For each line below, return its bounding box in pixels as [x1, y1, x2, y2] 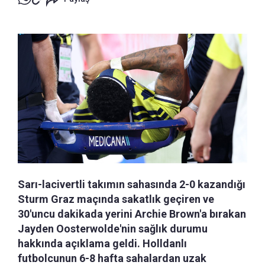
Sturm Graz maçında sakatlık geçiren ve [18, 192, 214, 205]
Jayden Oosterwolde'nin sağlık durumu [18, 222, 208, 235]
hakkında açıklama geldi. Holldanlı [18, 237, 187, 250]
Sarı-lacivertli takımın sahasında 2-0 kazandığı [18, 177, 245, 190]
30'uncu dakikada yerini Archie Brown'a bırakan [18, 207, 246, 220]
